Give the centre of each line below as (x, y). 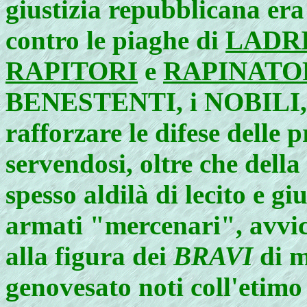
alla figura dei (89, 256)
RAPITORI (72, 71)
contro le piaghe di (115, 40)
